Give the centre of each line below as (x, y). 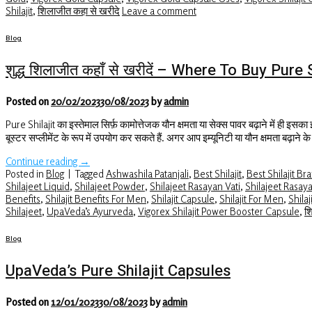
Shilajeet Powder (110, 186)
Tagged (90, 173)
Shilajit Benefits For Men (96, 198)
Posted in (26, 173)
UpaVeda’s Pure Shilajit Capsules (118, 271)
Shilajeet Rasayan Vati (195, 186)
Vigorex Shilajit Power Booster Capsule (219, 211)
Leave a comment (159, 10)
